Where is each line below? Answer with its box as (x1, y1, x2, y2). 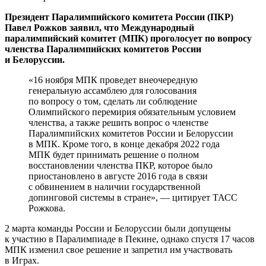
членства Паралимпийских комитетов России (5, 43, 201, 54)
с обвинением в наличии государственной (28, 181, 201, 192)
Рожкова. (28, 202, 65, 213)
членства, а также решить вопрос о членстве (28, 117, 208, 128)
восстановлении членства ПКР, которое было (28, 160, 213, 170)
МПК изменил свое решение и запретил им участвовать (5, 244, 232, 255)
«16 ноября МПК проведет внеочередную (28, 74, 198, 85)
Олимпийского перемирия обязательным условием (28, 106, 236, 117)
